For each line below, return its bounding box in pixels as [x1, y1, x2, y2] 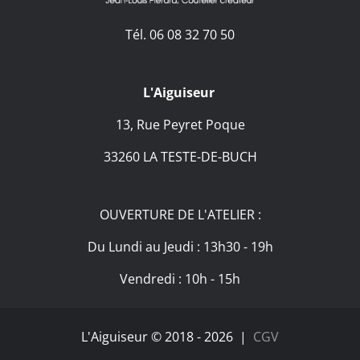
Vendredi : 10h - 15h [120, 270, 240, 288]
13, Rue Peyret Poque [115, 116, 245, 134]
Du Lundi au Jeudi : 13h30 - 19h [87, 238, 273, 256]
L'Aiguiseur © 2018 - [81, 328, 204, 346]
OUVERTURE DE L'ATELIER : [99, 206, 261, 224]
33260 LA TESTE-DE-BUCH [103, 148, 257, 166]
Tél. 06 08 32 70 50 [125, 26, 235, 44]
